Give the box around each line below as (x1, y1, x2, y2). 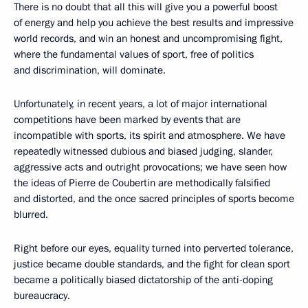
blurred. (14, 208, 48, 221)
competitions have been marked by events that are (14, 113, 241, 126)
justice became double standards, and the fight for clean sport (14, 257, 290, 271)
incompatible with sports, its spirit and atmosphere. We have (14, 129, 285, 142)
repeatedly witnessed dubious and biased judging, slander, (14, 144, 273, 158)
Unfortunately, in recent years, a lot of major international (14, 97, 267, 111)
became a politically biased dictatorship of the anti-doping (14, 273, 273, 287)
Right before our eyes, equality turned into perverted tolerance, (14, 241, 294, 255)
